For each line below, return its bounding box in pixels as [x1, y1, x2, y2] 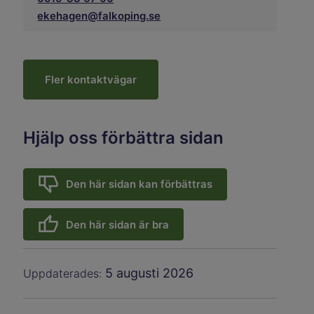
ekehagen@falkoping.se [37, 8, 161, 22]
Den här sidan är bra [66, 217, 170, 231]
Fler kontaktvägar [45, 72, 137, 86]
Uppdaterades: [23, 266, 106, 281]
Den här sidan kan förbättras [66, 177, 213, 191]
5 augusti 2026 [105, 266, 194, 281]
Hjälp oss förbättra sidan [23, 127, 224, 148]
